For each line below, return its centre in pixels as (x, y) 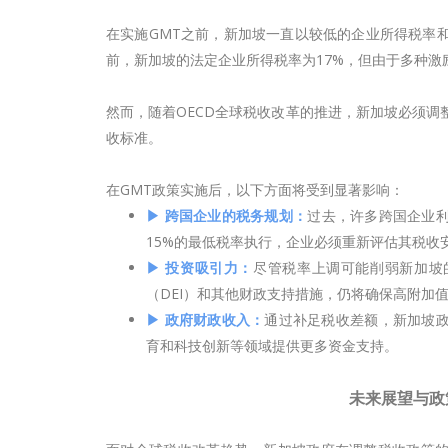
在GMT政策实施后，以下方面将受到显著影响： (255, 189)
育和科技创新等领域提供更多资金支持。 (272, 345)
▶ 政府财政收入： (205, 319)
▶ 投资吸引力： (199, 267)
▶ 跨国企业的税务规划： (227, 215)
